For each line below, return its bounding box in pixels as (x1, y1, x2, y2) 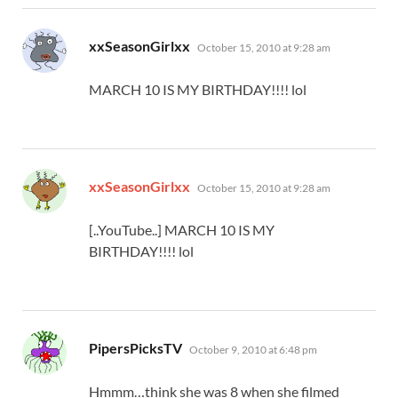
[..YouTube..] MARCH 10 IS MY (89, 220, 275, 238)
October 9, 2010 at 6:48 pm (189, 342, 317, 356)
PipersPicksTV (89, 338, 182, 356)
